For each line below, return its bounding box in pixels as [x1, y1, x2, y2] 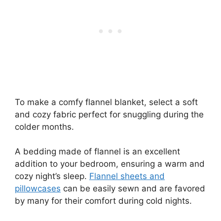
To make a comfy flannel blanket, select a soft [15, 97, 198, 107]
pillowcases [15, 184, 61, 194]
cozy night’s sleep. [15, 171, 89, 182]
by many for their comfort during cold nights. [15, 196, 192, 206]
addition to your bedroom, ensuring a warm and [15, 159, 205, 169]
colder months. [15, 121, 74, 132]
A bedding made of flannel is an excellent [15, 147, 180, 157]
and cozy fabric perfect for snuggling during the [15, 109, 204, 119]
